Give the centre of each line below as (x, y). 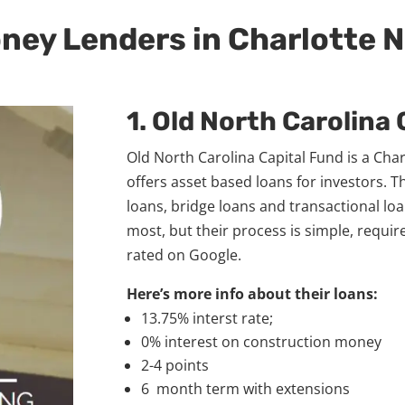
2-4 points (177, 365)
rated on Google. (184, 254)
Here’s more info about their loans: (253, 293)
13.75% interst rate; (207, 318)
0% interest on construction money (264, 341)
